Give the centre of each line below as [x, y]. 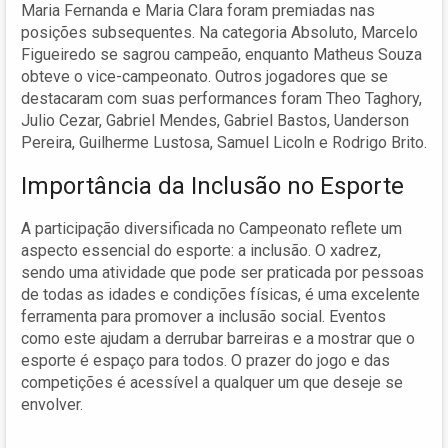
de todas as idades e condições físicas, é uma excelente [220, 294]
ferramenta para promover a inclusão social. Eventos [203, 316]
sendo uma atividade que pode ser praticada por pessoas [222, 272]
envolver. [52, 404]
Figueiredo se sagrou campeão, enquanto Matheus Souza [221, 54]
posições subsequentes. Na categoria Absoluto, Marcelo [219, 32]
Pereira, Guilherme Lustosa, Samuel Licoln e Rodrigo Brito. [224, 142]
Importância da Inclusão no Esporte [212, 185]
